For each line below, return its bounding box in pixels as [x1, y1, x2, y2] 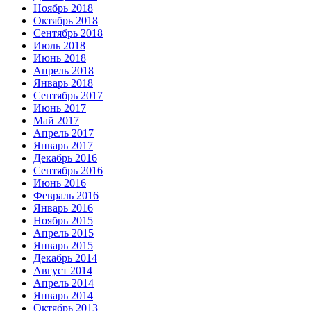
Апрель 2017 [33, 126, 94, 139]
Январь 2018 [33, 76, 93, 89]
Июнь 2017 [33, 101, 86, 114]
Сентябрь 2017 [33, 89, 103, 101]
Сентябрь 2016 [33, 164, 103, 176]
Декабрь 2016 [33, 151, 97, 164]
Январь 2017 [33, 139, 93, 151]
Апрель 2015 [33, 226, 94, 239]
